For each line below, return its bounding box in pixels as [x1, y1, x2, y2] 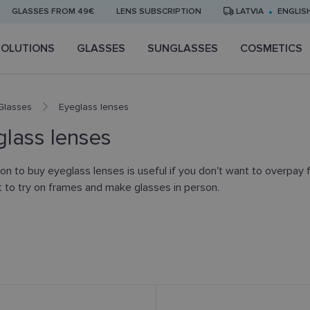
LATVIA [234, 6, 264, 17]
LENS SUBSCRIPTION [116, 6, 201, 17]
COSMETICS [240, 42, 302, 55]
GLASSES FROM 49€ [12, 6, 94, 17]
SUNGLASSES [147, 42, 218, 55]
